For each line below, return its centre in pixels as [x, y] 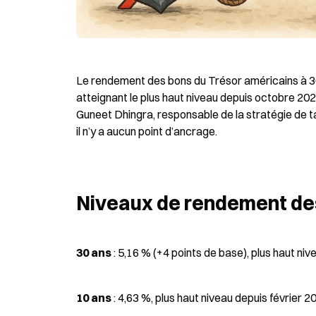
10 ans [94, 298]
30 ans [94, 253]
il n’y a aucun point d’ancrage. [147, 131]
